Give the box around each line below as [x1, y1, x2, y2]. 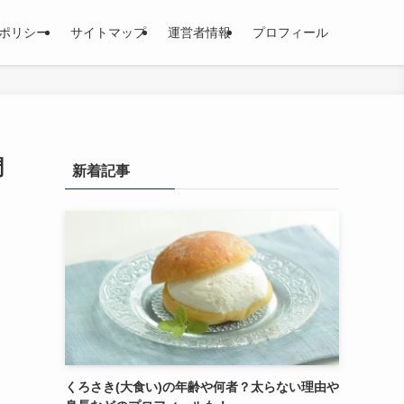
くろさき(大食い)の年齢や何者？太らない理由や [65, 380, 339, 394]
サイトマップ [70, 25, 146, 40]
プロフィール [252, 25, 328, 40]
